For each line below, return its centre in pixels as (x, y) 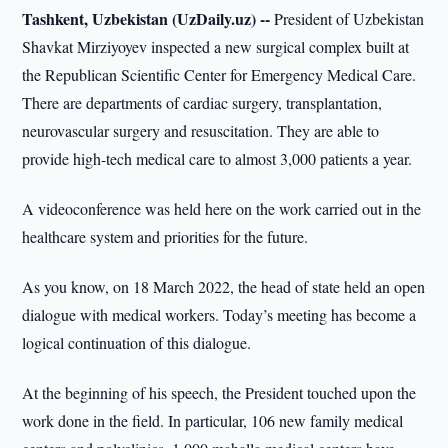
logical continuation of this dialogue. (137, 342)
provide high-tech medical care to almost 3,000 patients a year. (217, 158)
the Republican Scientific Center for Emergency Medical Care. (219, 74)
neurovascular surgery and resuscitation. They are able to (201, 130)
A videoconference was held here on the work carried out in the (222, 208)
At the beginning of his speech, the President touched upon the (219, 392)
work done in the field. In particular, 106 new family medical (213, 420)
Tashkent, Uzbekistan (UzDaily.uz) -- (146, 18)
